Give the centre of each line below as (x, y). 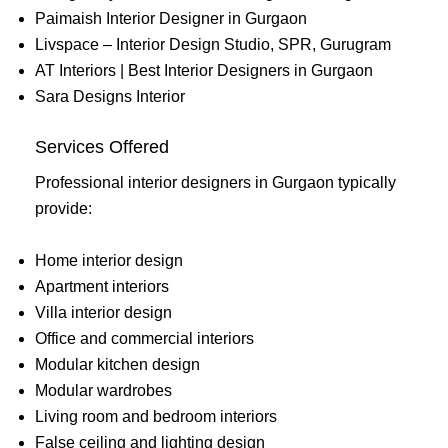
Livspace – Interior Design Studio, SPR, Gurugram (213, 45)
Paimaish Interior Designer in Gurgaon (171, 19)
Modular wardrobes (103, 390)
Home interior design (109, 260)
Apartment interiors (102, 286)
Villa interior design (103, 312)
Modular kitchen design (117, 364)
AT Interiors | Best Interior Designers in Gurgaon (204, 71)
